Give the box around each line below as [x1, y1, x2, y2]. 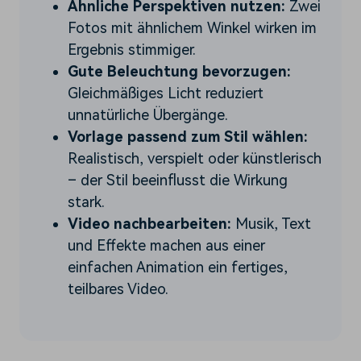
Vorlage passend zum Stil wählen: [68, 127, 308, 145]
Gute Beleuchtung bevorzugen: [68, 62, 291, 80]
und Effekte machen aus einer [68, 236, 265, 254]
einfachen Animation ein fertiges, [68, 258, 288, 276]
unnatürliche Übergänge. [68, 106, 228, 123]
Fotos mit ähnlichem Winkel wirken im [68, 19, 317, 36]
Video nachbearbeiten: [68, 214, 231, 232]
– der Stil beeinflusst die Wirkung [68, 171, 288, 189]
